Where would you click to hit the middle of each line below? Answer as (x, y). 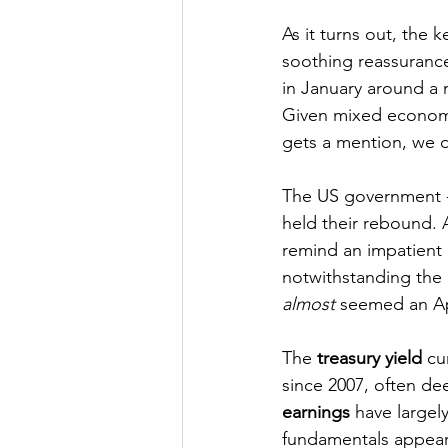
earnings (316, 412)
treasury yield (369, 358)
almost (308, 304)
